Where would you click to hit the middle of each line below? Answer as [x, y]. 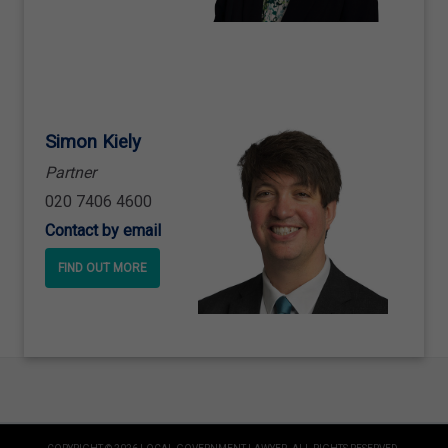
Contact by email [103, 230]
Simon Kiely [93, 142]
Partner [70, 173]
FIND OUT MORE [102, 267]
